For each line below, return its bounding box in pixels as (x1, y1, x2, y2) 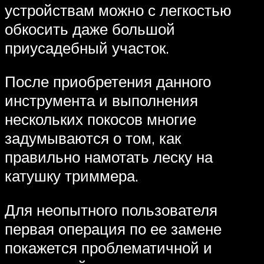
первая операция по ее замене (5, 219, 222, 238)
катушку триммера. (5, 166, 138, 186)
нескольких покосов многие (5, 110, 196, 129)
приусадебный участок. (5, 38, 169, 57)
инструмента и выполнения (5, 91, 198, 110)
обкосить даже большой (5, 19, 175, 38)
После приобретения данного (5, 72, 211, 91)
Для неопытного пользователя (5, 200, 217, 219)
